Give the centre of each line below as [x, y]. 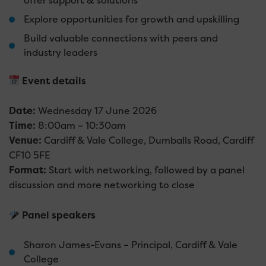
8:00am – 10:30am [81, 126]
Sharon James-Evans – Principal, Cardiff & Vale [131, 245]
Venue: [25, 141]
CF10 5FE [29, 156]
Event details [53, 81]
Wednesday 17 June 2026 [96, 111]
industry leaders [61, 53]
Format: [28, 170]
